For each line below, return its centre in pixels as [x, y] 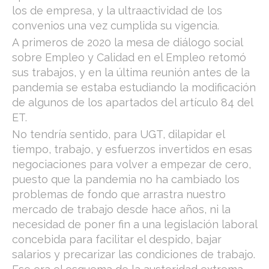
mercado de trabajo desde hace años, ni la [121, 209]
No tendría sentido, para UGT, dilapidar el [118, 134]
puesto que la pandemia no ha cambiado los [126, 179]
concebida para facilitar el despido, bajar [117, 239]
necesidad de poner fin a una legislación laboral [134, 224]
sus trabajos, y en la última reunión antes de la [131, 72]
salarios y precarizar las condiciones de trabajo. [134, 254]
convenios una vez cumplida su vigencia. [116, 26]
